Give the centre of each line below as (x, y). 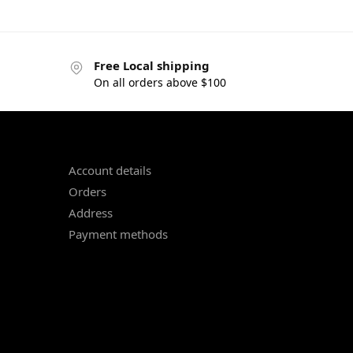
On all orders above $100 (160, 82)
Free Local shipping (152, 65)
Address (91, 213)
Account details (110, 171)
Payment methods (118, 234)
